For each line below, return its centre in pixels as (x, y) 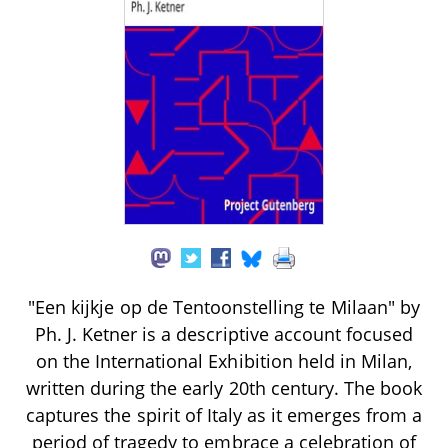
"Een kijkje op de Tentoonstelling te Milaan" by (224, 306)
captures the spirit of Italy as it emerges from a (224, 414)
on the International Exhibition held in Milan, (224, 360)
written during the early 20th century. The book (224, 387)
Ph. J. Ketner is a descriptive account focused (224, 333)
